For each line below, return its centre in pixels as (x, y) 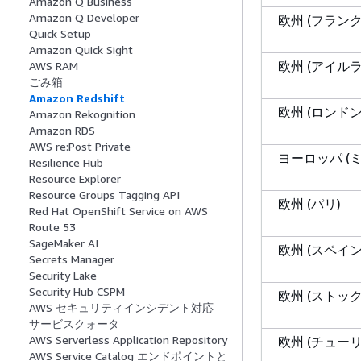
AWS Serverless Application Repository (128, 340)
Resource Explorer (75, 179)
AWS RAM (54, 66)
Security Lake (63, 276)
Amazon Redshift (77, 98)
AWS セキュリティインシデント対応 (121, 308)
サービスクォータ (74, 324)
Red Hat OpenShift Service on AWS (118, 211)
